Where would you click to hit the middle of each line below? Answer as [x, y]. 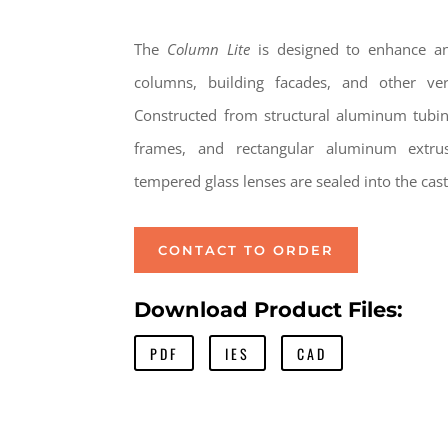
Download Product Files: [269, 310]
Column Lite [208, 48]
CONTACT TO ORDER [246, 250]
